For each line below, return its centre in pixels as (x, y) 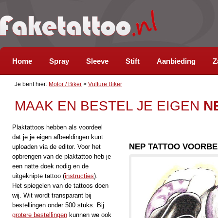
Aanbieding (176, 61)
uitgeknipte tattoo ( (38, 176)
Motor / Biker (65, 84)
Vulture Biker (105, 84)
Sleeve (97, 61)
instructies (79, 176)
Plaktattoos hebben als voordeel (57, 127)
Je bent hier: (32, 84)
